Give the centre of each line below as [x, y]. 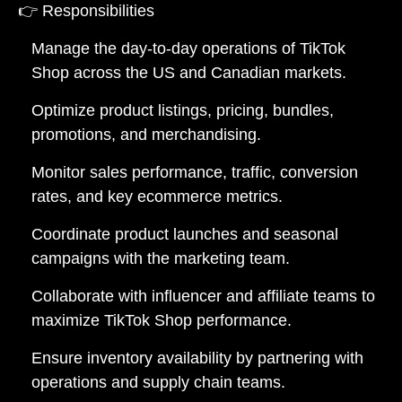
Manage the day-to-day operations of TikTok [188, 48]
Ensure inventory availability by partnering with [197, 358]
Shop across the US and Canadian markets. [189, 72]
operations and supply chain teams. [158, 382]
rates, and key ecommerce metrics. [157, 196]
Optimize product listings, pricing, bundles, [183, 110]
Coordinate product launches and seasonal [185, 234]
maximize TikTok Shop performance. [162, 320]
